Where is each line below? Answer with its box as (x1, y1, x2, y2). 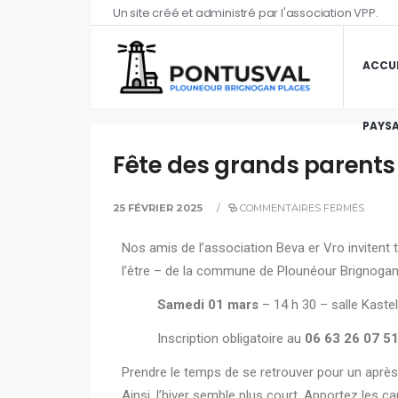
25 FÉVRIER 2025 (113, 202, 203, 214)
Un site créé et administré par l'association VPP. (113, 4, 378, 21)
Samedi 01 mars (157, 297, 262, 313)
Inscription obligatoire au (157, 330, 305, 346)
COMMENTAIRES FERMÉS (240, 202, 364, 214)
